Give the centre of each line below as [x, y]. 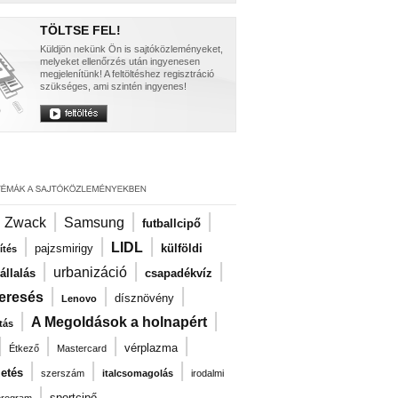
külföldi [182, 248]
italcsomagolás [138, 373]
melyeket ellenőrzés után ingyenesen [120, 61]
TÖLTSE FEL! [80, 30]
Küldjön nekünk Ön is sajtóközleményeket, [131, 49]
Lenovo [79, 298]
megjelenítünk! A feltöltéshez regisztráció [127, 74]
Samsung [94, 223]
